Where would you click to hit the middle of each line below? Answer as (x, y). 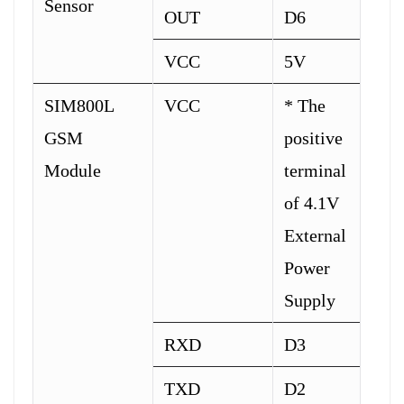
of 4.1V (312, 202)
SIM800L (79, 105)
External (315, 235)
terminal (315, 170)
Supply (310, 300)
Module (73, 170)
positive (313, 138)
